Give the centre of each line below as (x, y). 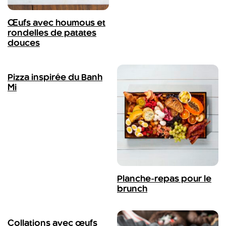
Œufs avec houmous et (56, 23)
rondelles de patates (52, 33)
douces (24, 43)
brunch (132, 189)
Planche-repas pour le (164, 179)
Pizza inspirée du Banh (55, 78)
